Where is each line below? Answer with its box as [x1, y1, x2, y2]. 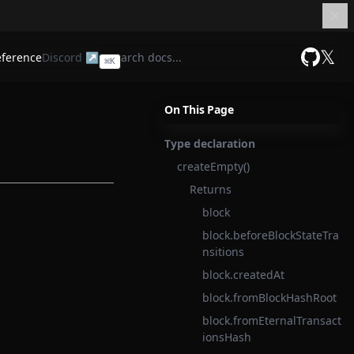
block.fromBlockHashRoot [202, 290, 337, 305]
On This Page [164, 102, 234, 117]
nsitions [202, 244, 244, 259]
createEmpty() [177, 159, 250, 174]
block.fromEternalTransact [202, 313, 341, 328]
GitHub [300, 66, 343, 84]
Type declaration [164, 136, 255, 151]
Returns [190, 182, 232, 197]
